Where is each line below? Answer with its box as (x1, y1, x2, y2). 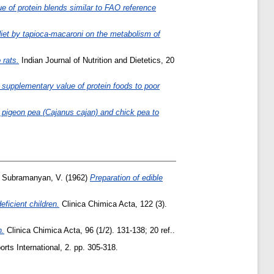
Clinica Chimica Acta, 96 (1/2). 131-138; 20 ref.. (4, 225, 175, 235)
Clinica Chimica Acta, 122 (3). (59, 199, 167, 209)
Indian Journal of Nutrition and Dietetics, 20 (19, 55, 174, 65)
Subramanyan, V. (2, 173, 63, 183)
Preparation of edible (90, 173, 163, 183)
